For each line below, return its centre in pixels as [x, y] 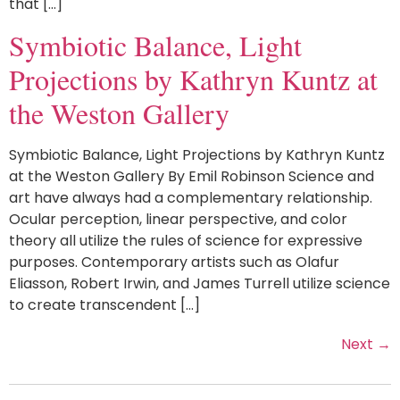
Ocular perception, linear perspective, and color [178, 219]
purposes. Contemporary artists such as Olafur [174, 262]
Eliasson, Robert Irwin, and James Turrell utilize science [200, 283]
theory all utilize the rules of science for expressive [186, 240]
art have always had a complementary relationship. [191, 197]
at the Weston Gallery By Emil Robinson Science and [192, 176]
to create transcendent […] [104, 304]
